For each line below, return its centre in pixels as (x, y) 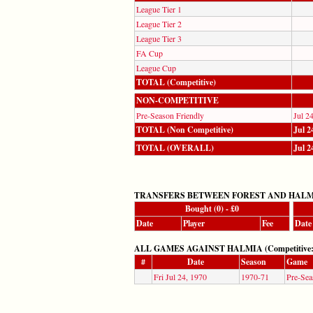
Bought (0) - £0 (212, 208)
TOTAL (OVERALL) (175, 147)
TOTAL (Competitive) (176, 82)
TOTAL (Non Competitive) (185, 129)
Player (194, 223)
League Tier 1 (159, 9)
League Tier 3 (159, 38)
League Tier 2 (159, 23)
